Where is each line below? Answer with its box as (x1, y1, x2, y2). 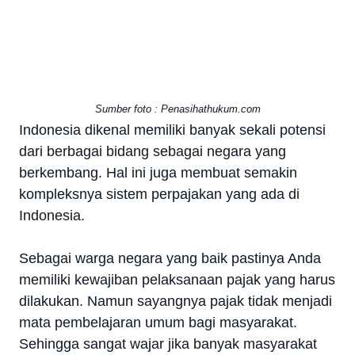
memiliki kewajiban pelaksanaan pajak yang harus (19, 271, 335, 288)
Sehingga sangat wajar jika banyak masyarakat (19, 335, 317, 352)
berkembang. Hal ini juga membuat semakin (19, 164, 297, 181)
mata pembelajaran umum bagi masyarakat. (19, 314, 297, 330)
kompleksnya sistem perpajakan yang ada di (19, 185, 300, 202)
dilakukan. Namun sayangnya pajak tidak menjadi (19, 292, 332, 309)
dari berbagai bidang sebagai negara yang (19, 143, 286, 159)
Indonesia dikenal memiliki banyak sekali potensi (19, 121, 326, 138)
